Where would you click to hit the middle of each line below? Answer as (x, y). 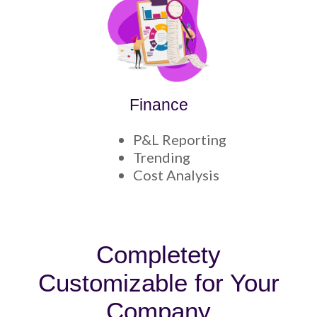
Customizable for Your (158, 282)
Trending (162, 157)
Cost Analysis (176, 174)
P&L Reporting (180, 139)
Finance (158, 104)
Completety (158, 254)
